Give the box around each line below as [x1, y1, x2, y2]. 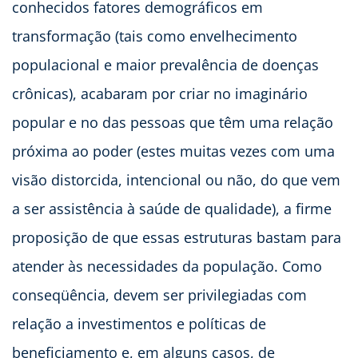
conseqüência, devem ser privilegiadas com [12, 284, 307, 304]
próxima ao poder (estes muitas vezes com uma [12, 141, 335, 161]
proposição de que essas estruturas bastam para [12, 227, 341, 247]
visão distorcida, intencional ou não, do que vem [12, 169, 340, 189]
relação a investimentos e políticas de [12, 313, 266, 333]
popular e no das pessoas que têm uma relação [12, 112, 333, 132]
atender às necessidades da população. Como [12, 256, 322, 276]
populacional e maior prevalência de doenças [12, 54, 319, 74]
